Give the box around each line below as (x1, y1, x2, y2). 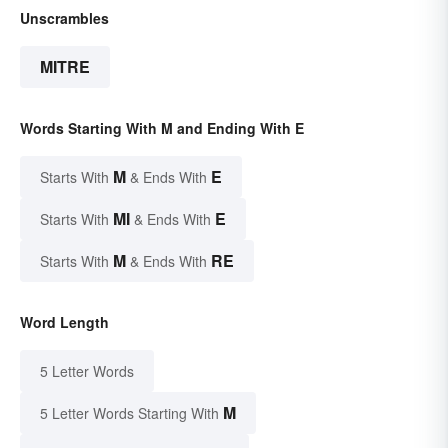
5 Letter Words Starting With (40, 403, 219, 424)
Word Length (20, 312, 109, 333)
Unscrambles (20, 8, 109, 29)
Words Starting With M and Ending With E (20, 118, 304, 139)
